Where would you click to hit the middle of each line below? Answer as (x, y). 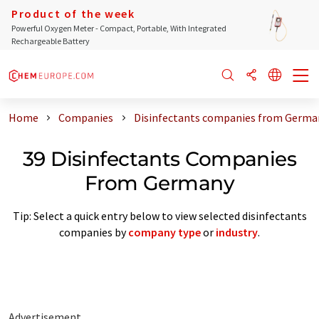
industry (237, 232)
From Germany (159, 183)
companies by (94, 232)
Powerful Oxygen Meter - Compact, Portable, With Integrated (119, 28)
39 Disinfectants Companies (159, 158)
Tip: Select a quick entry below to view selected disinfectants (159, 215)
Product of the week (73, 14)
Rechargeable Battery (51, 41)
